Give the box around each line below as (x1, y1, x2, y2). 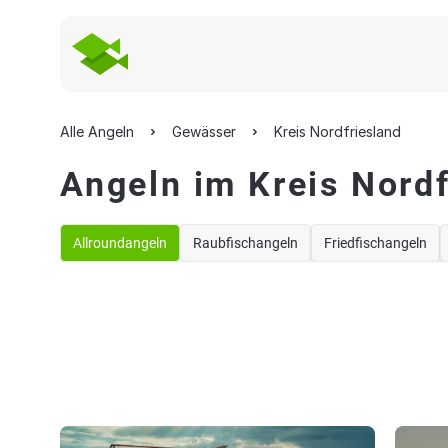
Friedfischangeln (324, 235, 427, 251)
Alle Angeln (60, 123, 134, 140)
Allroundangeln (73, 235, 167, 251)
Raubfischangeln (193, 235, 298, 251)
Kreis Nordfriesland (274, 123, 401, 140)
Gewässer (172, 123, 236, 140)
